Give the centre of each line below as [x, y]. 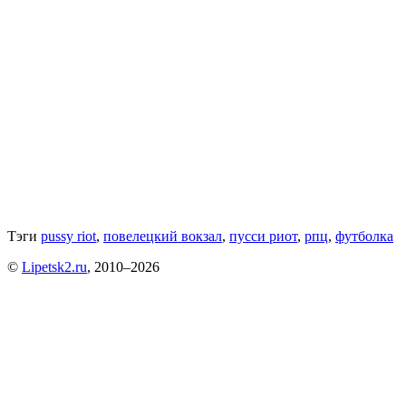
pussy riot [68, 237]
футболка [364, 237]
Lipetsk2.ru [54, 267]
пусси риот [263, 237]
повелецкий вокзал [163, 237]
